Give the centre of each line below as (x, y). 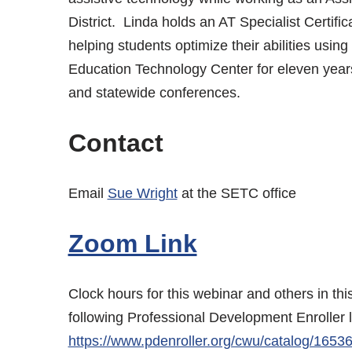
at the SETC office (236, 193)
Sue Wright (142, 193)
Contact (115, 143)
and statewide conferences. (156, 92)
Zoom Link (132, 243)
